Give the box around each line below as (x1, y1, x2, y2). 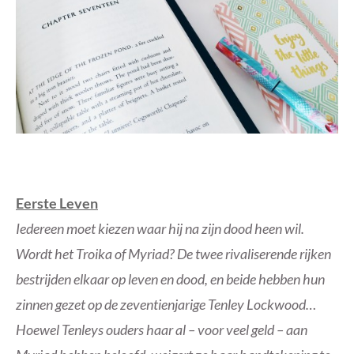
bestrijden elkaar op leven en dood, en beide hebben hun (16, 270, 325, 288)
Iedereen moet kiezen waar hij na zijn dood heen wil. (16, 220, 304, 238)
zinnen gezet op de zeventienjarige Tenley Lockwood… (16, 296, 316, 314)
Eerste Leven (16, 194, 98, 213)
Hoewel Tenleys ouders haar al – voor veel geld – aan (16, 321, 307, 339)
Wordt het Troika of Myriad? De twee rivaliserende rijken (16, 245, 331, 263)
